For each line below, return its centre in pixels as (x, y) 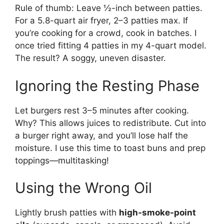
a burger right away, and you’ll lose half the (101, 135)
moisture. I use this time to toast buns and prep (110, 148)
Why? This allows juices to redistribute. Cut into (110, 123)
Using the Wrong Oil (83, 188)
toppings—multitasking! (62, 160)
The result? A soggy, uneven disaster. (90, 58)
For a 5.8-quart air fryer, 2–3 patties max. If (101, 21)
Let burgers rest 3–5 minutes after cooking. (102, 110)
